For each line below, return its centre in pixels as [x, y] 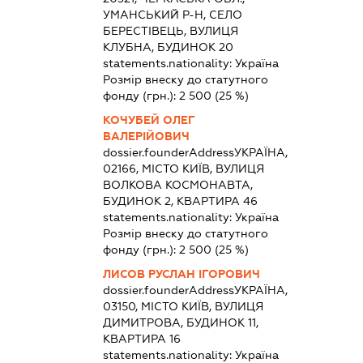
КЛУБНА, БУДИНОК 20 [168, 47]
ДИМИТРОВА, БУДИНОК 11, [180, 323]
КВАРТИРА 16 [141, 339]
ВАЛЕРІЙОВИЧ [146, 137]
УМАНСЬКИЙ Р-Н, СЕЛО [172, 15]
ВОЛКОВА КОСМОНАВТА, [177, 185]
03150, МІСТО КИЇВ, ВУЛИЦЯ [183, 307]
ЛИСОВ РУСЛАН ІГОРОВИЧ [181, 274]
